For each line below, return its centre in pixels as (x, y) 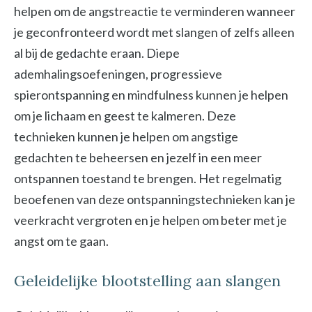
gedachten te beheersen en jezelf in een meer (138, 157)
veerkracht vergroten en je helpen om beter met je (150, 220)
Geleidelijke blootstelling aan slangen (147, 281)
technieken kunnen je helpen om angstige (126, 136)
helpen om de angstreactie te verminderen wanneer (155, 11)
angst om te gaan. (61, 241)
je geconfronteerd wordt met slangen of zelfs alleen (154, 32)
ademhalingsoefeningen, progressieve (118, 74)
